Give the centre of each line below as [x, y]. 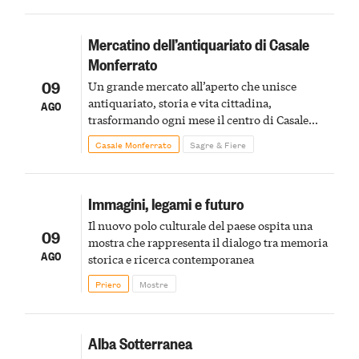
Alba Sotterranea [140, 343]
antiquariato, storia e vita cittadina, [179, 102]
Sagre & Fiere [218, 144]
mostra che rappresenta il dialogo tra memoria [208, 242]
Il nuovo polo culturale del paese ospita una [200, 225]
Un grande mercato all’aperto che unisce [192, 85]
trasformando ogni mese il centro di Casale [198, 119]
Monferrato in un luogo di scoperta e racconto [207, 136]
